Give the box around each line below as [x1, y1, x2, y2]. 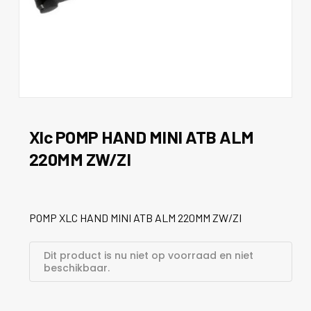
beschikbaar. [43, 261, 110, 276]
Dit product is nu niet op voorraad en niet [43, 249, 253, 263]
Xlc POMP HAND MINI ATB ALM [28, 126, 254, 148]
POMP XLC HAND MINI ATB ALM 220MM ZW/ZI [28, 211, 242, 225]
